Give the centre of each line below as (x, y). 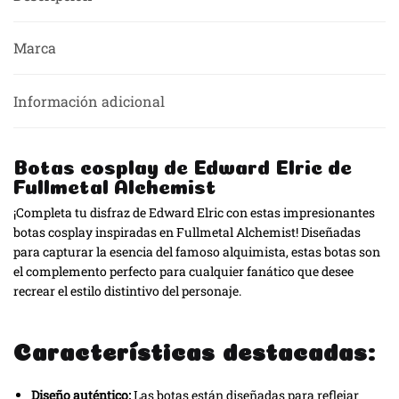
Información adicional (89, 101)
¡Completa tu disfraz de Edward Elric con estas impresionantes (194, 212)
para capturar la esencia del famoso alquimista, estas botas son (197, 251)
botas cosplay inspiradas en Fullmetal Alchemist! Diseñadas (187, 232)
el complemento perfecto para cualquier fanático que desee (183, 271)
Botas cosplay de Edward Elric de (183, 164)
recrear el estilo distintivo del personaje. (127, 290)
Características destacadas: (195, 350)
